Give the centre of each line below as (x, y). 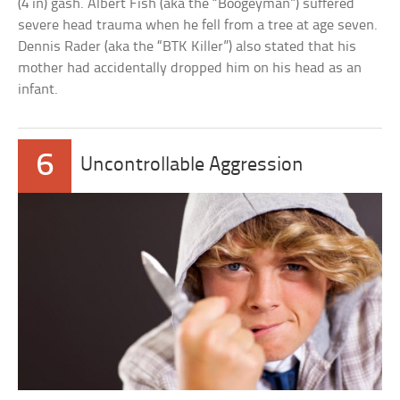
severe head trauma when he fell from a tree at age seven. (198, 26)
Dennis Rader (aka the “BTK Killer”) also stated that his (187, 47)
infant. (38, 90)
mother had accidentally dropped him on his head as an (190, 69)
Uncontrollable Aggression (192, 166)
